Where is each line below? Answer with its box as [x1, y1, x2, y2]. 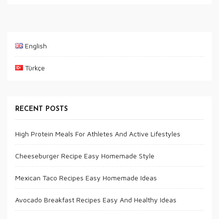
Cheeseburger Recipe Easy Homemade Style [15, 151, 154, 160]
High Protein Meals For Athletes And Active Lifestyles [15, 129, 180, 138]
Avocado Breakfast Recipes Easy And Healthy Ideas [15, 195, 176, 204]
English [24, 41, 47, 50]
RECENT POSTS [15, 105, 68, 113]
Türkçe [24, 63, 45, 72]
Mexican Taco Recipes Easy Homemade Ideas [15, 173, 157, 182]
